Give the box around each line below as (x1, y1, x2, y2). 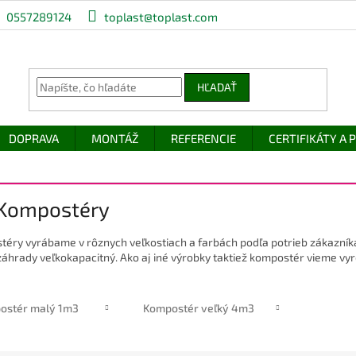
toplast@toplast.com (104, 9, 219, 24)
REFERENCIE (171, 131, 236, 145)
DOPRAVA (9, 131, 59, 145)
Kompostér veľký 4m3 (142, 300, 254, 315)
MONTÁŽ (91, 131, 138, 145)
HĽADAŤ (197, 80, 238, 95)
